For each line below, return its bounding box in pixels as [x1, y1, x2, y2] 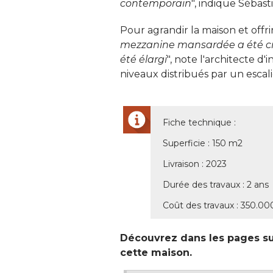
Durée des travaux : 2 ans [163, 179, 269, 191]
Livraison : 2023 [163, 158, 227, 170]
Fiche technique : [163, 117, 236, 129]
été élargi [120, 54, 167, 66]
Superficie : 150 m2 [163, 138, 243, 149]
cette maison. [120, 247, 192, 259]
